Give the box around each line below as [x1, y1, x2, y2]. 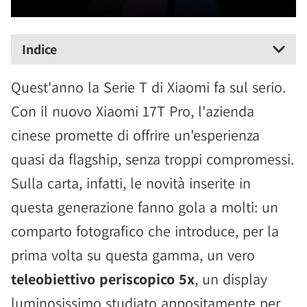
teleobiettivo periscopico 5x [11, 269, 195, 288]
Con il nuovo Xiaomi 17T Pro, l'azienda [11, 101, 254, 121]
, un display [195, 269, 267, 288]
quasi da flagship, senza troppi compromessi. [11, 149, 294, 169]
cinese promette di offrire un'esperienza [11, 125, 260, 145]
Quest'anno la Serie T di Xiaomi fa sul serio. [11, 77, 286, 97]
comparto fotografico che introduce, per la [11, 221, 279, 241]
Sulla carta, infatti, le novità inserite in [11, 173, 251, 193]
